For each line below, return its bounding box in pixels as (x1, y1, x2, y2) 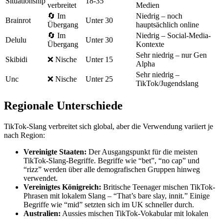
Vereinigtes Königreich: (23, 182, 101, 191)
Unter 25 (86, 75, 113, 83)
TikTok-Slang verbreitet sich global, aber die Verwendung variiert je (4, 122, 213, 131)
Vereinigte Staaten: (23, 147, 87, 156)
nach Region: (4, 131, 45, 139)
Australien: (23, 209, 61, 218)
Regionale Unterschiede (4, 99, 123, 112)
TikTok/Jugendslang (136, 79, 198, 88)
